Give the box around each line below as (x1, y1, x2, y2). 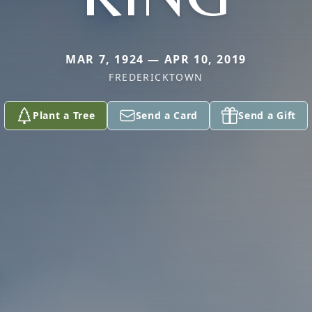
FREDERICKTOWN (109, 70, 203, 84)
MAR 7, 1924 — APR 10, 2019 (65, 52, 247, 67)
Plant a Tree (33, 109, 95, 122)
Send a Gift (238, 109, 296, 122)
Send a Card (135, 109, 198, 122)
